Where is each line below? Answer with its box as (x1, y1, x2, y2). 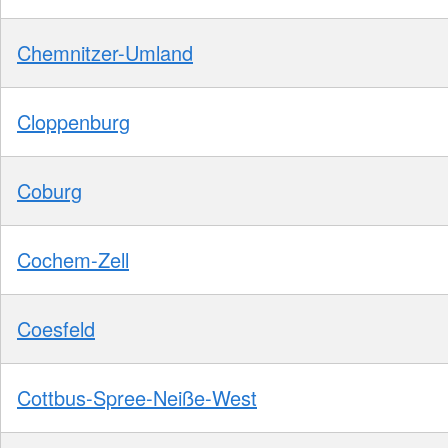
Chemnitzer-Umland (17, 37, 193, 67)
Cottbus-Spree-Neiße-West (17, 382, 257, 412)
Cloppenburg (17, 106, 130, 136)
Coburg (17, 175, 82, 205)
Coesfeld (17, 313, 95, 343)
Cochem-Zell (17, 244, 129, 274)
